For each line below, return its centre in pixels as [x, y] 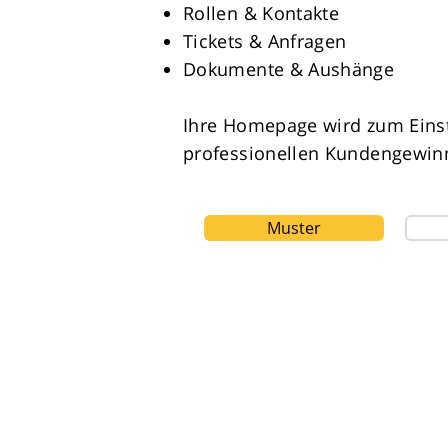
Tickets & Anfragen [265, 41]
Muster [294, 228]
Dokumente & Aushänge [289, 69]
